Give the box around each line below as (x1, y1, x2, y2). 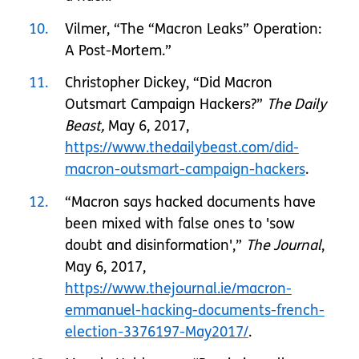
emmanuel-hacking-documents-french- (64, 301, 325, 319)
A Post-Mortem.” (64, 41, 171, 59)
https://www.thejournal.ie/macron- (64, 279, 292, 297)
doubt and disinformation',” (64, 236, 246, 254)
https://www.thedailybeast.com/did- (64, 139, 299, 157)
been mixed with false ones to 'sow (64, 214, 295, 232)
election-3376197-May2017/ (64, 322, 248, 341)
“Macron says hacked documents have (64, 192, 316, 211)
